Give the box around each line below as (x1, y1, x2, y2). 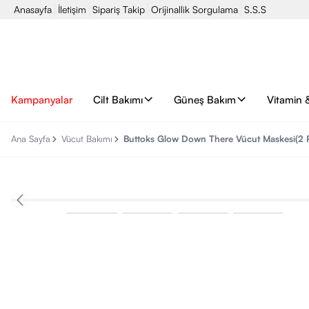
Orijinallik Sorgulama (151, 3, 238, 15)
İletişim (58, 3, 86, 15)
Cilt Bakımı (92, 92, 143, 106)
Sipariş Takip (92, 3, 145, 15)
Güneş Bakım (173, 92, 236, 106)
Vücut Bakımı (61, 133, 112, 144)
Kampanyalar (11, 92, 73, 106)
